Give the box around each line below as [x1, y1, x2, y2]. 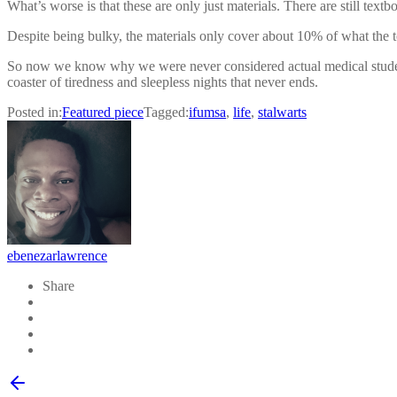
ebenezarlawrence [7, 247, 107, 263]
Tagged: [144, 104, 189, 120]
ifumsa [189, 104, 226, 120]
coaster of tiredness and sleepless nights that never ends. [7, 74, 322, 90]
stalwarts [258, 104, 307, 120]
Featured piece [62, 104, 144, 120]
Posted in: [7, 104, 62, 120]
